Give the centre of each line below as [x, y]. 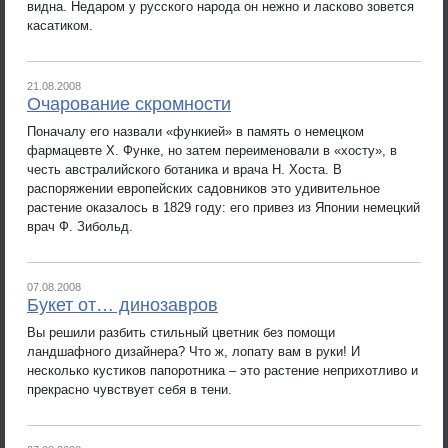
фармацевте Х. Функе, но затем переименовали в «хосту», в [212, 150]
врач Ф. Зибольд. [80, 226]
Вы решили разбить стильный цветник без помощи [181, 332]
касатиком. [60, 25]
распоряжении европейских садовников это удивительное [203, 188]
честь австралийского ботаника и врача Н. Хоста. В [184, 169]
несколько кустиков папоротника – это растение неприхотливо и [222, 370]
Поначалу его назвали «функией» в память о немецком [195, 131]
